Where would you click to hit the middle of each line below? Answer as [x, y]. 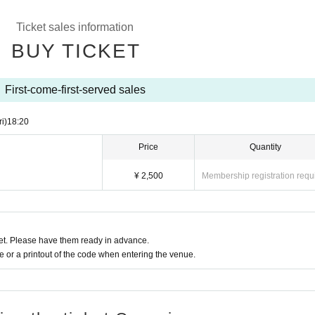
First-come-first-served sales [75, 90]
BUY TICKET [76, 51]
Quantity [265, 147]
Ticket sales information [75, 27]
